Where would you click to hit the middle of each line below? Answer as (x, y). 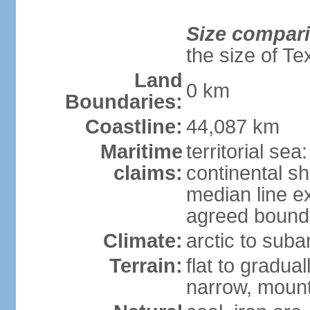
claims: (148, 173)
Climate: (143, 241)
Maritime (141, 152)
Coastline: (134, 127)
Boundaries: (124, 102)
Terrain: (146, 266)
